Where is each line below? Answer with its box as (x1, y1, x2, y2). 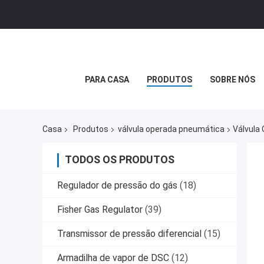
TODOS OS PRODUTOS (65, 153, 174, 166)
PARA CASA (84, 75, 129, 84)
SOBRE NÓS (209, 75, 255, 84)
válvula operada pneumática (118, 124, 225, 134)
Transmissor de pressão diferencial (57, 228, 202, 240)
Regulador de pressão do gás (57, 180, 177, 192)
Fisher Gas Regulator (57, 204, 143, 216)
